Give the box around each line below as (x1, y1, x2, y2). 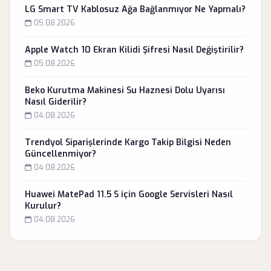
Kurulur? (25, 200, 61, 212)
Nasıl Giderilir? (25, 96, 87, 108)
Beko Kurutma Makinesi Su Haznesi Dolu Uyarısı (25, 85, 225, 96)
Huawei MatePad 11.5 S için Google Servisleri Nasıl (25, 189, 233, 200)
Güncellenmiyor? (25, 148, 96, 160)
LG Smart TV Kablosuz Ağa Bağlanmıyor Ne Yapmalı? (25, 4, 246, 15)
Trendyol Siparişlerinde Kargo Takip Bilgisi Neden (25, 137, 231, 148)
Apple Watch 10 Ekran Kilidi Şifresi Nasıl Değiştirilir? (25, 44, 244, 56)
